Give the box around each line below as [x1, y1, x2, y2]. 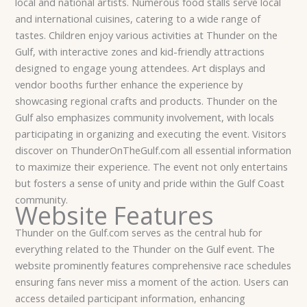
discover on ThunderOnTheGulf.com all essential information [15, 143, 292, 158]
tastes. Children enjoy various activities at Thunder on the [15, 28, 278, 42]
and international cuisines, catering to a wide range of [15, 12, 261, 26]
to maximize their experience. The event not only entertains [15, 160, 288, 174]
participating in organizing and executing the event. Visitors [15, 127, 287, 141]
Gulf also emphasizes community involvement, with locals [15, 110, 275, 125]
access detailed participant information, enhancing [15, 291, 246, 306]
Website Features [15, 199, 214, 233]
